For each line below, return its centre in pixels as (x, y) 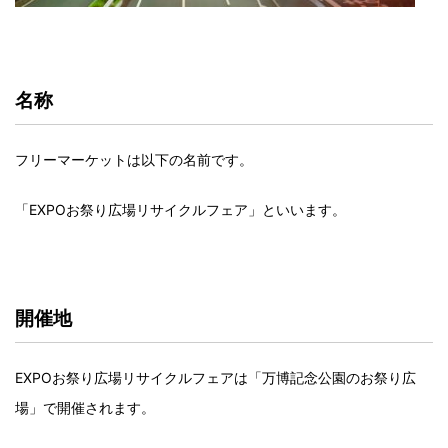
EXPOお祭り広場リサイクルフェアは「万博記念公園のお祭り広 (215, 378)
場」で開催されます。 (85, 408)
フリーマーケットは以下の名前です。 (134, 160)
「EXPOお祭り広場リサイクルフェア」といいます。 (180, 210)
